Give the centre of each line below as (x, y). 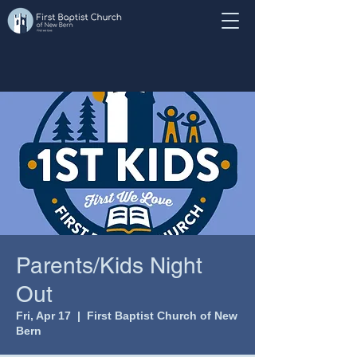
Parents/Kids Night (109, 265)
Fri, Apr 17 (43, 316)
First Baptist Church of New (162, 316)
